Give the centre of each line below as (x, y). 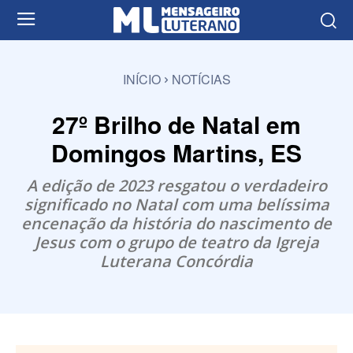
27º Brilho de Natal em (176, 124)
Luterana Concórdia (176, 261)
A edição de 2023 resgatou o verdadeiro (176, 185)
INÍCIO (141, 79)
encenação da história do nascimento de (176, 223)
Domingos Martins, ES (176, 152)
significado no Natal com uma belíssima (176, 204)
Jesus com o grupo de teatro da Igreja (176, 242)
